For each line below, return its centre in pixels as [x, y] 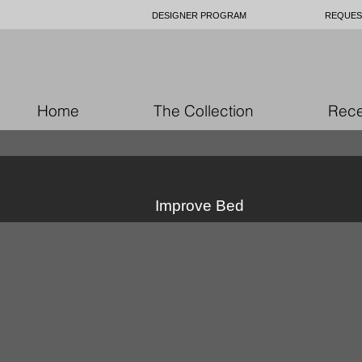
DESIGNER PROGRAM [199, 15]
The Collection [204, 111]
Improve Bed [200, 206]
